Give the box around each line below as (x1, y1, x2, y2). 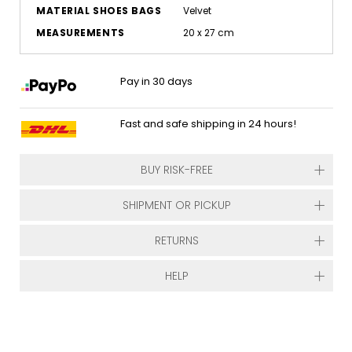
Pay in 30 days (120, 74, 193, 89)
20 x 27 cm (182, 26, 234, 39)
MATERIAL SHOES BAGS (36, 4, 162, 17)
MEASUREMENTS (36, 26, 125, 39)
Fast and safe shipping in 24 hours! (120, 116, 297, 131)
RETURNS (154, 233, 199, 248)
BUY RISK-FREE (140, 162, 213, 178)
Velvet (182, 4, 211, 17)
